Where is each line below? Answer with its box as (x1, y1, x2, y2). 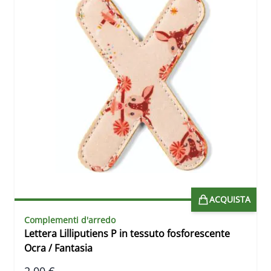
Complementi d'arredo (24, 214, 116, 226)
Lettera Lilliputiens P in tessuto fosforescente (24, 227, 230, 241)
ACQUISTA (209, 194, 250, 206)
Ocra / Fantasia (24, 241, 93, 255)
